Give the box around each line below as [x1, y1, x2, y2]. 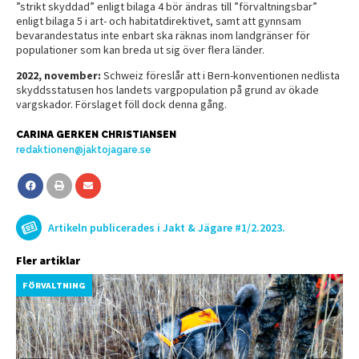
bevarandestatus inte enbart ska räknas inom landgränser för [16, 27, 310, 42]
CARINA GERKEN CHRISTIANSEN [16, 128, 176, 140]
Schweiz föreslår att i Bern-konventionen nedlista [103, 67, 340, 83]
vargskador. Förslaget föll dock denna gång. [16, 96, 227, 111]
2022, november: [16, 67, 101, 83]
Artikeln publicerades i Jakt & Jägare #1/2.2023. [48, 220, 285, 235]
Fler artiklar [16, 252, 80, 268]
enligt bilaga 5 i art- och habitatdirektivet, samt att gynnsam [16, 13, 301, 28]
